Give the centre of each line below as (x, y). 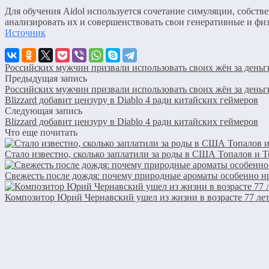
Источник (25, 32)
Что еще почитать (41, 132)
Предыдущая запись (46, 78)
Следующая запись (44, 110)
